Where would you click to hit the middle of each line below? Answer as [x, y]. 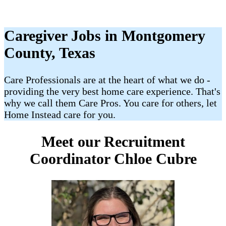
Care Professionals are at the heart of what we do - [107, 80]
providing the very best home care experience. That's [112, 92]
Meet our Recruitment [113, 142]
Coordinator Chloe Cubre [113, 159]
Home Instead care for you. [60, 115]
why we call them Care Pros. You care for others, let [110, 103]
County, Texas [50, 53]
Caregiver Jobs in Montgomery [105, 36]
